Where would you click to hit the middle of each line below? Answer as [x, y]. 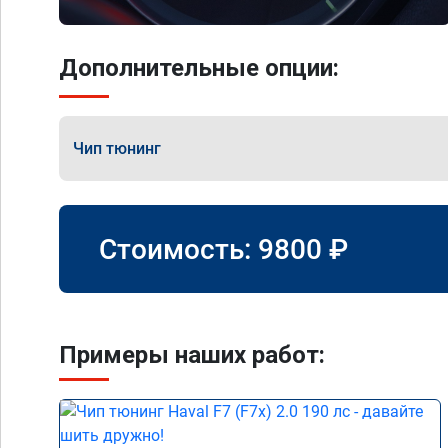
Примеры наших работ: [192, 355]
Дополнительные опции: [199, 68]
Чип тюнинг [117, 148]
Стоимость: [178, 249]
